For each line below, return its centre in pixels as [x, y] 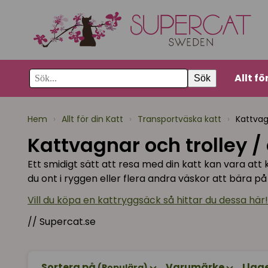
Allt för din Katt [92, 119]
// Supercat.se [62, 222]
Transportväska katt [179, 119]
